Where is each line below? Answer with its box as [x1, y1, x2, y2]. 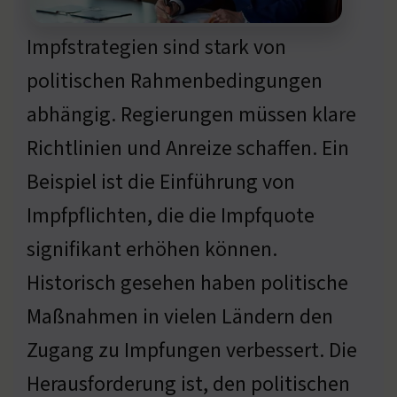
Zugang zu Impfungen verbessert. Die [27, 335, 357, 365]
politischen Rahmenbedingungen [27, 66, 323, 96]
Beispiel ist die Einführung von [27, 167, 295, 197]
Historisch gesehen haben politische [27, 268, 348, 298]
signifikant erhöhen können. [27, 234, 277, 264]
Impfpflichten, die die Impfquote [27, 200, 315, 230]
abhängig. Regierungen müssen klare [27, 99, 356, 129]
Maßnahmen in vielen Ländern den [27, 301, 333, 331]
